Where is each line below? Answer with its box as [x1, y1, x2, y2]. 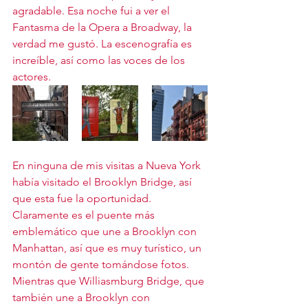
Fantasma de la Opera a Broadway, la [12, 20, 195, 34]
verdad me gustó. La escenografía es [12, 36, 195, 50]
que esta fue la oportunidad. [12, 191, 154, 205]
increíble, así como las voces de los [12, 53, 188, 67]
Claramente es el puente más [12, 208, 157, 221]
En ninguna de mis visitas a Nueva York [12, 158, 203, 172]
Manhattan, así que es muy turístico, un [12, 241, 204, 254]
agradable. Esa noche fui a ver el [12, 3, 173, 17]
